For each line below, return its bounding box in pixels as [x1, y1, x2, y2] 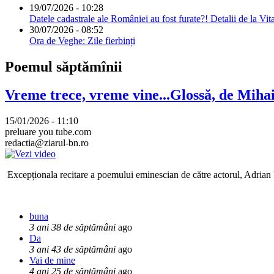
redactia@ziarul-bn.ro [5, 138, 89, 149]
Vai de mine [29, 255, 75, 266]
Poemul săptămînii [5, 58, 122, 75]
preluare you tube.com [5, 127, 91, 138]
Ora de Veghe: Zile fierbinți [29, 35, 135, 46]
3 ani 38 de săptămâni [29, 222, 116, 233]
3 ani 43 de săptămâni [29, 244, 116, 255]
